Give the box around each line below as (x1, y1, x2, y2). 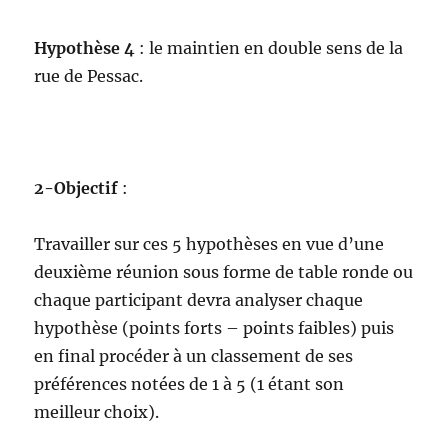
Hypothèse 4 (34, 38, 136, 59)
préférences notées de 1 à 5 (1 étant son (34, 374, 345, 395)
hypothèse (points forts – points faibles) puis (34, 318, 395, 339)
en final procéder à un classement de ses (34, 346, 354, 367)
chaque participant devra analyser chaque (34, 290, 364, 311)
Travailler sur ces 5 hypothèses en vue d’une (34, 234, 385, 255)
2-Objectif (34, 178, 119, 199)
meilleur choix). (34, 402, 160, 423)
